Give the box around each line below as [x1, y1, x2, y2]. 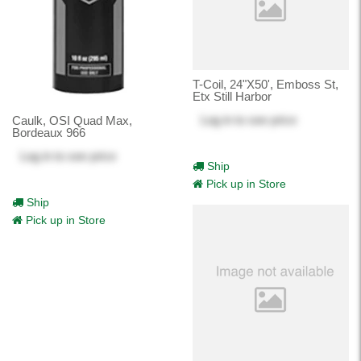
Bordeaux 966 [12, 125, 85, 139]
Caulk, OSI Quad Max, [12, 113, 132, 127]
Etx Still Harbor [193, 89, 272, 103]
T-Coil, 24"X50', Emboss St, [193, 77, 338, 91]
